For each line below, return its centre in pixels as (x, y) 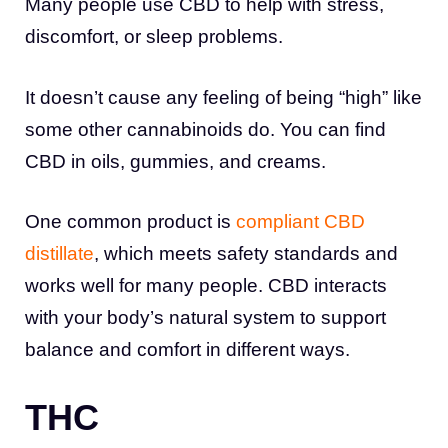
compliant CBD (298, 222)
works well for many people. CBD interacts (206, 286)
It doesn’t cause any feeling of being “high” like (223, 97)
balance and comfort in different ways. (187, 350)
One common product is (128, 222)
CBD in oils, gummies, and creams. (175, 161)
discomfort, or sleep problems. (154, 37)
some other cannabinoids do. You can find (205, 129)
